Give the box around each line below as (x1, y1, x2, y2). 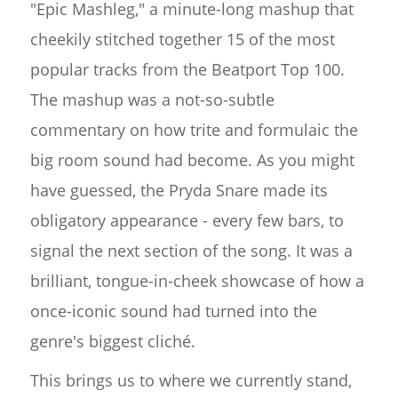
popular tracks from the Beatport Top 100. (29, 58, 345, 80)
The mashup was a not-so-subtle (29, 88, 275, 110)
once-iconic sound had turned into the (29, 299, 317, 322)
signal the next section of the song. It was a (29, 239, 353, 261)
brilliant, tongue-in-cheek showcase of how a (29, 269, 364, 291)
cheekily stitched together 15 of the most (29, 28, 335, 50)
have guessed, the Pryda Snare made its (29, 179, 328, 201)
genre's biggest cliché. (29, 330, 195, 352)
